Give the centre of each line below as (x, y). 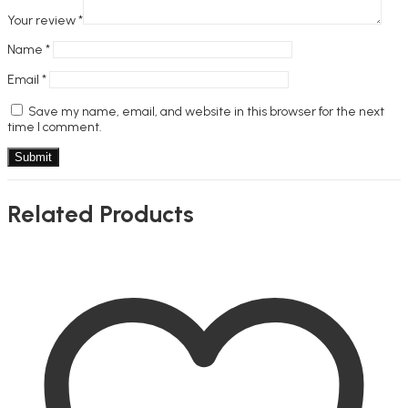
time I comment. (55, 127)
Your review (43, 20)
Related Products (101, 214)
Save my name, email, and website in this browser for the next (206, 111)
